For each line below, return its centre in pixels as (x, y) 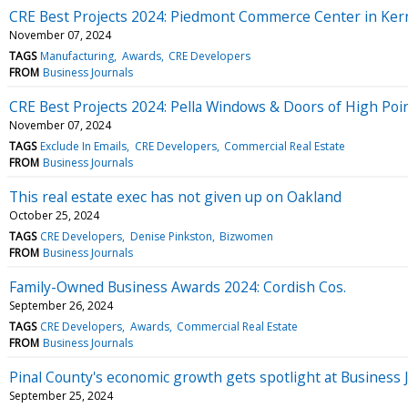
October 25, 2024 (54, 215)
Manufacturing (77, 56)
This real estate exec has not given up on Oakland (175, 196)
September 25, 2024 (61, 395)
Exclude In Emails (84, 146)
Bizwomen (246, 236)
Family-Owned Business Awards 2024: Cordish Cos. (178, 286)
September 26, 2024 (61, 305)
